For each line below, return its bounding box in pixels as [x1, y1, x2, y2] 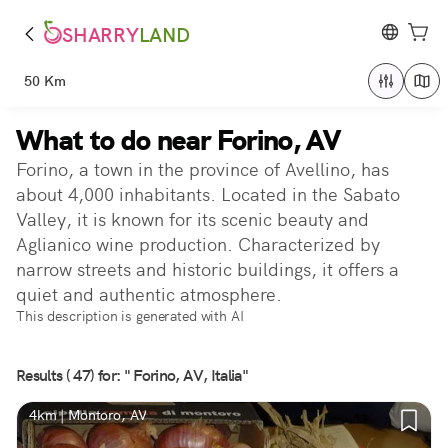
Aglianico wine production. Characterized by [16, 233, 380, 256]
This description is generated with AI [16, 307, 244, 325]
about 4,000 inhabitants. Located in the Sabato [16, 183, 400, 206]
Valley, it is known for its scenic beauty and [16, 208, 369, 231]
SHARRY [62, 22, 139, 49]
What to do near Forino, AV [16, 122, 341, 158]
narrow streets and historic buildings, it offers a [16, 258, 399, 281]
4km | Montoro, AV [29, 406, 147, 424]
